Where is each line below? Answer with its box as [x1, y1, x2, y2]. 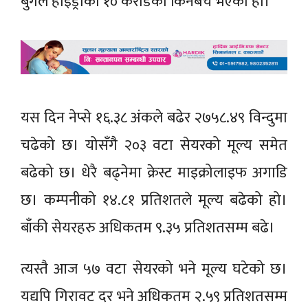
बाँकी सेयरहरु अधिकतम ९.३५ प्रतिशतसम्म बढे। [21, 215, 278, 241]
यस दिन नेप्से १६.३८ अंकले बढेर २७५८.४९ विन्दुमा [21, 105, 287, 131]
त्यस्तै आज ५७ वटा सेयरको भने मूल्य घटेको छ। [21, 256, 287, 283]
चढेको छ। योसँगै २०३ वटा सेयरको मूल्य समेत [21, 133, 287, 159]
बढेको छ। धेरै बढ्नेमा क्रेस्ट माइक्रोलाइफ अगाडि [21, 160, 287, 186]
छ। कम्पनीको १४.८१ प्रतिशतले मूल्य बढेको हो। [21, 188, 287, 214]
